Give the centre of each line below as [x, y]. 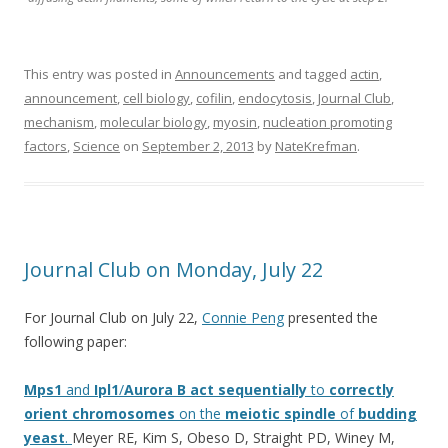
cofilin [214, 97]
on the [200, 413]
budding [387, 413]
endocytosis [275, 97]
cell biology [156, 97]
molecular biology [153, 121]
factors [45, 145]
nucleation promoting [327, 121]
